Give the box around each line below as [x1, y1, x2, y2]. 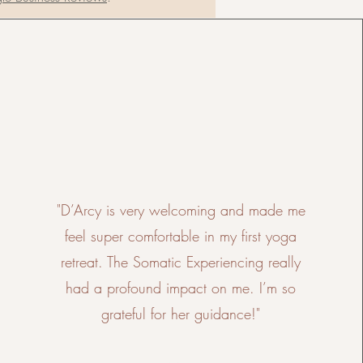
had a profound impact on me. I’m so [66, 278, 297, 297]
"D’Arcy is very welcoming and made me [56, 200, 305, 220]
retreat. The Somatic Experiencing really [61, 252, 301, 271]
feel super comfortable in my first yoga [65, 226, 297, 246]
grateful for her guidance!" [101, 304, 261, 323]
